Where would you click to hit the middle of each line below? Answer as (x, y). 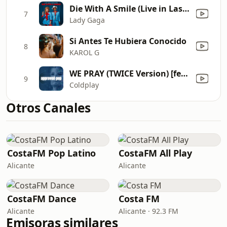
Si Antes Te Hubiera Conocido (128, 41)
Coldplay (84, 85)
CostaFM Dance (42, 199)
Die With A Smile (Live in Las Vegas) (186, 8)
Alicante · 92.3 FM (148, 211)
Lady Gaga (87, 20)
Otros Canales (49, 108)
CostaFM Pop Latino (52, 153)
